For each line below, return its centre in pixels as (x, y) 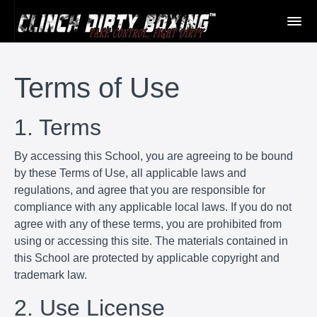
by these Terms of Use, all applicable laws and (130, 173)
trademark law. (51, 275)
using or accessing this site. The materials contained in (151, 241)
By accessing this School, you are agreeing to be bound (154, 156)
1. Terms (58, 127)
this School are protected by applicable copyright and (147, 258)
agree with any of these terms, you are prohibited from (148, 224)
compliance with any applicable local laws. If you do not (153, 207)
